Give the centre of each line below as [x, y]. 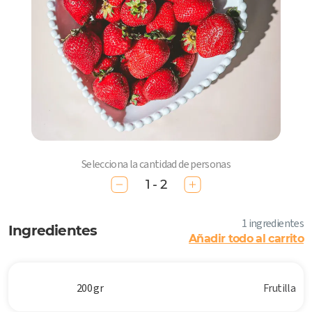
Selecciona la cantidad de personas [156, 164]
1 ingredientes [272, 224]
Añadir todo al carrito [246, 239]
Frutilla [279, 288]
